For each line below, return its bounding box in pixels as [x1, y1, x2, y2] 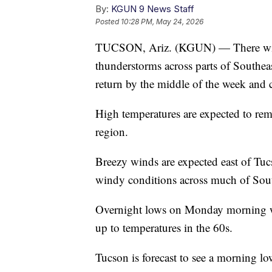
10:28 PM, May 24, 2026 [121, 17, 203, 27]
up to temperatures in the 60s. [95, 220, 233, 236]
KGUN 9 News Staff [111, 3, 194, 15]
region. [95, 124, 128, 140]
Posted [95, 17, 121, 27]
